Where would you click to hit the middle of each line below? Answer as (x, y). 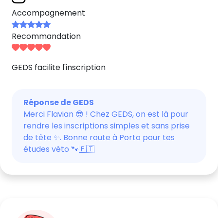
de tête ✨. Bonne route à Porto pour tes (99, 137)
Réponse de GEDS (59, 102)
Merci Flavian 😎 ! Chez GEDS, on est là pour (106, 114)
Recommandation (46, 36)
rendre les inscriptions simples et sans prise (107, 126)
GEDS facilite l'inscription (59, 67)
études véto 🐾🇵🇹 (59, 149)
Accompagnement (48, 13)
